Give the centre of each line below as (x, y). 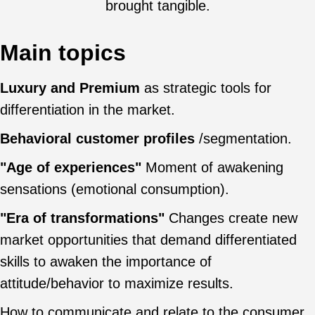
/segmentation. (243, 138)
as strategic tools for (206, 88)
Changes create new (231, 218)
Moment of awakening (212, 167)
